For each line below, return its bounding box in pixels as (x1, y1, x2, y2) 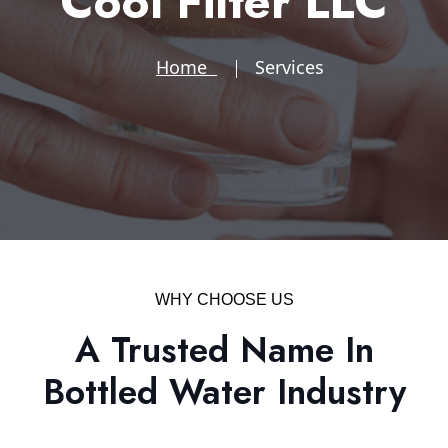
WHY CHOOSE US (154, 291, 294, 309)
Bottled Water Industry (42, 367, 406, 418)
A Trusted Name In (74, 325, 374, 376)
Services (255, 55, 324, 80)
